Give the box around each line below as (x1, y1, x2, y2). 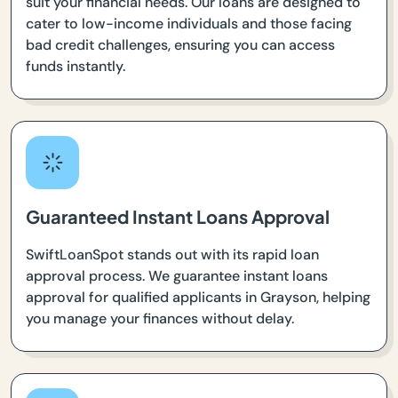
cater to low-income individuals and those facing (26, 14, 352, 34)
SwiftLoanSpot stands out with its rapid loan (26, 245, 319, 265)
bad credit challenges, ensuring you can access (26, 36, 335, 55)
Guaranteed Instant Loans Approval (26, 205, 330, 228)
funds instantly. (26, 57, 125, 76)
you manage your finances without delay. (26, 309, 294, 329)
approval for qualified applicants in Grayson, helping (26, 288, 370, 307)
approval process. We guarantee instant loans (26, 267, 328, 286)
